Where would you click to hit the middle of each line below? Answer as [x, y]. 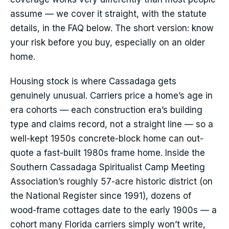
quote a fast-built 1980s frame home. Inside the [108, 153]
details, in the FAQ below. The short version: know [112, 28]
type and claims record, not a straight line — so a [112, 124]
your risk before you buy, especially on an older [108, 43]
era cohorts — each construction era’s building [106, 110]
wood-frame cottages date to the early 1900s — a [113, 210]
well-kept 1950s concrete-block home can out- [107, 139]
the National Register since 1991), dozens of [101, 196]
